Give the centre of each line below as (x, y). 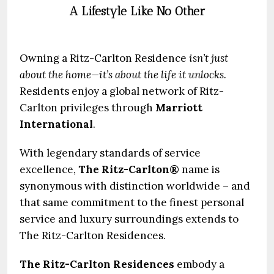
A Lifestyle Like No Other (137, 11)
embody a (199, 264)
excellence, (49, 169)
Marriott (179, 108)
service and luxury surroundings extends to (129, 219)
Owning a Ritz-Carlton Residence (103, 58)
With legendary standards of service (110, 153)
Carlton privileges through (87, 108)
